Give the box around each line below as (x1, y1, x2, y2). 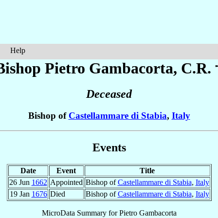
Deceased (86, 88, 132, 101)
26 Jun (9, 178, 32, 186)
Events (92, 141, 126, 154)
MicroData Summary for (41, 208, 119, 217)
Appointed (50, 178, 83, 186)
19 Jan (9, 189, 32, 198)
